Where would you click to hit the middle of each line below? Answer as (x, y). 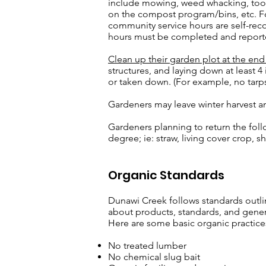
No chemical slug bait (154, 257)
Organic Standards (166, 175)
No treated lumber (147, 246)
